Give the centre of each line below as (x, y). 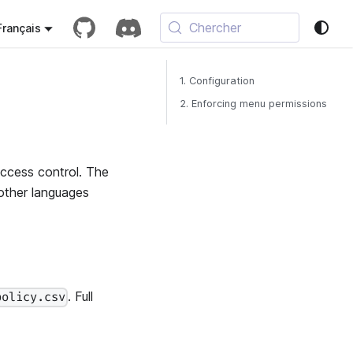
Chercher (216, 28)
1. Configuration (217, 81)
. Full (81, 297)
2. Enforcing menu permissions (253, 104)
